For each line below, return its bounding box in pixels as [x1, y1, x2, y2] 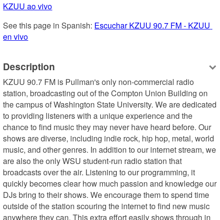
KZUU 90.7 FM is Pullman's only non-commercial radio [3, 76, 194, 87]
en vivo [3, 31, 28, 43]
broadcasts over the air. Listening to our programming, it [3, 166, 195, 178]
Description [3, 59, 55, 74]
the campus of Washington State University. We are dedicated [3, 98, 217, 110]
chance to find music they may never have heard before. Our [3, 121, 212, 133]
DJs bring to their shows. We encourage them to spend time [3, 189, 210, 200]
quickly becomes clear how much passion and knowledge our [3, 177, 217, 189]
